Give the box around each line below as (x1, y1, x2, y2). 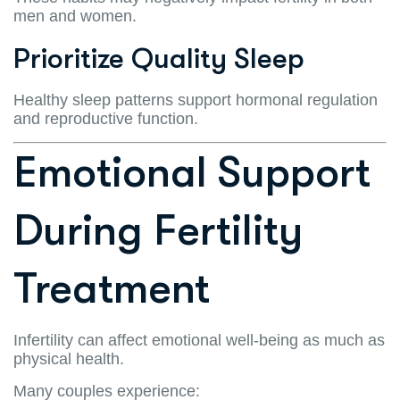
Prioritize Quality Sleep (13, 41, 304, 75)
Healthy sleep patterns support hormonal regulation (13, 90, 378, 109)
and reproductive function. (13, 109, 198, 128)
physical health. (13, 349, 124, 368)
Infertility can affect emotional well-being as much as (13, 330, 385, 349)
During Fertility (13, 205, 303, 255)
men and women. (13, 6, 137, 25)
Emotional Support (13, 147, 371, 197)
